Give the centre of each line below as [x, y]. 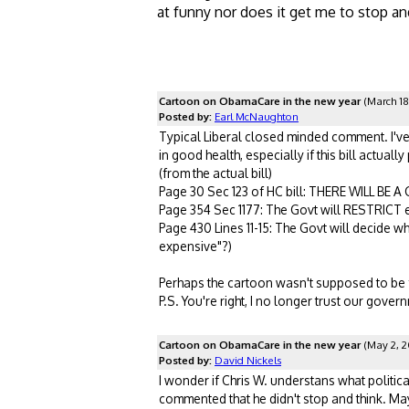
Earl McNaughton [257, 116]
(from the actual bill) [215, 173]
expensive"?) [195, 246]
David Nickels [248, 360]
